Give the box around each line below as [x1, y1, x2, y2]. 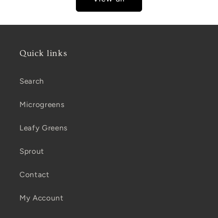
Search [19, 76, 44, 86]
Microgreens [19, 100, 65, 109]
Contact [19, 170, 50, 180]
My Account [19, 193, 64, 203]
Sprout [19, 146, 44, 156]
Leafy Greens [19, 123, 68, 133]
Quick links [19, 49, 68, 59]
